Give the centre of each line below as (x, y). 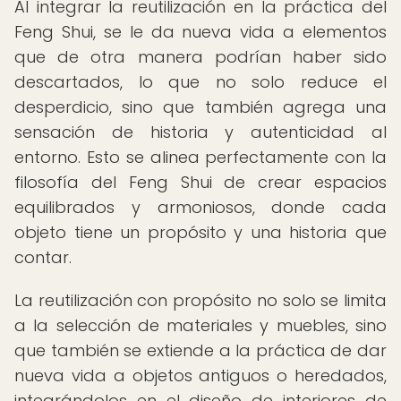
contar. (43, 257)
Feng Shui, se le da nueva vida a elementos (200, 32)
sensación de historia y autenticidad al (200, 132)
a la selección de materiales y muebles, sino (200, 325)
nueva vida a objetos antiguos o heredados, (200, 375)
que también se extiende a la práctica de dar (200, 350)
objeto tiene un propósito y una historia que (200, 232)
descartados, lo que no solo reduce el (200, 82)
